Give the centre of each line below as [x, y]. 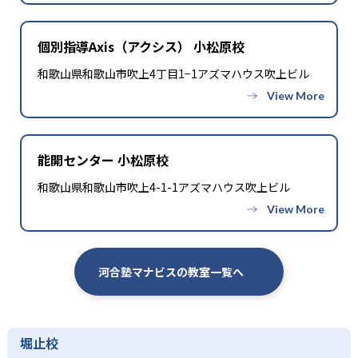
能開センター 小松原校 [103, 159]
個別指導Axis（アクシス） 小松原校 [141, 46]
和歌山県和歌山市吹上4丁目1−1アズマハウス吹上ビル [173, 73]
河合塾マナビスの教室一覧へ [171, 271]
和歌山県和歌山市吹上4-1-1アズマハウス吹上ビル [164, 187]
